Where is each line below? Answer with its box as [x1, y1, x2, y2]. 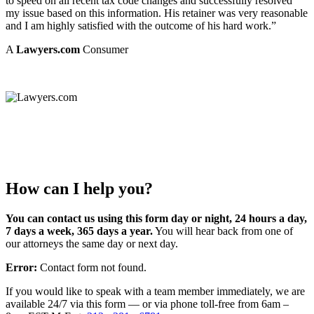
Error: [6, 261, 37, 273]
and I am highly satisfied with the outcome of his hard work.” [6, 19, 276, 32]
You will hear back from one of [153, 224, 293, 237]
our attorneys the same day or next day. [6, 237, 178, 250]
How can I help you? [6, 179, 153, 198]
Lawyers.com [16, 43, 80, 55]
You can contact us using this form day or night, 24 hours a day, [6, 212, 307, 224]
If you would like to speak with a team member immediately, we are [6, 285, 305, 297]
